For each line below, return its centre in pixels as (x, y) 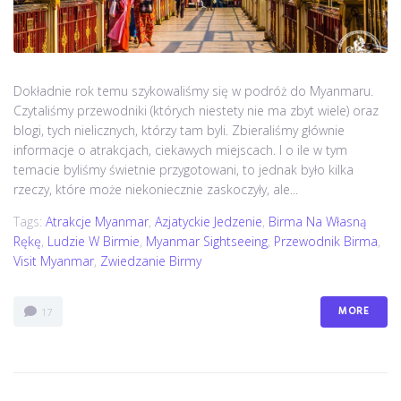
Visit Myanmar (54, 260)
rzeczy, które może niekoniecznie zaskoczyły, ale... (156, 189)
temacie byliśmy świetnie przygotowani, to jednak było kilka (183, 169)
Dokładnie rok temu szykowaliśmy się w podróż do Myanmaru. (193, 90)
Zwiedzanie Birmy (151, 260)
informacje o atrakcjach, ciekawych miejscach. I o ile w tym (180, 149)
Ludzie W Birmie (94, 241)
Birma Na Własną (317, 221)
